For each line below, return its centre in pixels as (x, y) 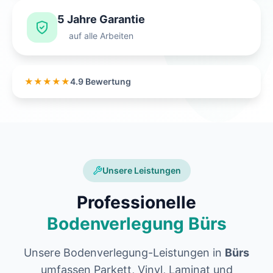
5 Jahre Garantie (101, 19)
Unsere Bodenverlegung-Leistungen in (124, 253)
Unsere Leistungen (141, 171)
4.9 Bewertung (101, 82)
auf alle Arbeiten (101, 36)
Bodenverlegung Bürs (136, 224)
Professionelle (136, 203)
